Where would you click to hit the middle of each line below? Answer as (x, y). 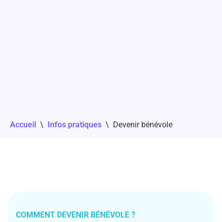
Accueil (23, 124)
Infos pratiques (75, 124)
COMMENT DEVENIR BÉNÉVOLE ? (76, 215)
